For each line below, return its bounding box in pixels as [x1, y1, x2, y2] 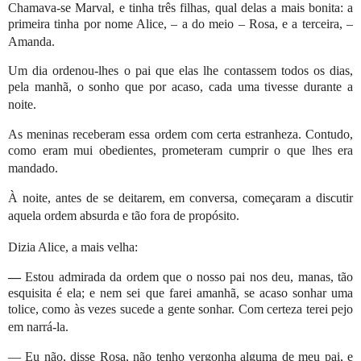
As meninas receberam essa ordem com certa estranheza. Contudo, [8, 127, 354, 142]
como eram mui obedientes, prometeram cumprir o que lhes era [8, 143, 354, 158]
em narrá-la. [8, 319, 68, 334]
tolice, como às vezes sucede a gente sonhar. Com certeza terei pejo [8, 301, 354, 316]
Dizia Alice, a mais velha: [8, 239, 138, 254]
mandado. [8, 161, 58, 176]
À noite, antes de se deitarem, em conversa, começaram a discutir [8, 191, 354, 205]
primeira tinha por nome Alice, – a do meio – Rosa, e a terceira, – [8, 16, 354, 31]
